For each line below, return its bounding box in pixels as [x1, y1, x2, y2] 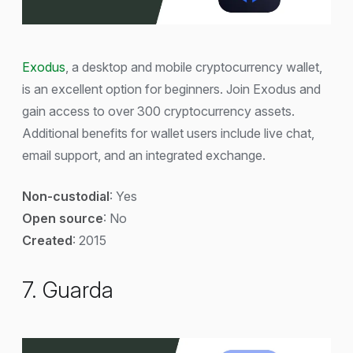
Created [22, 232, 72, 249]
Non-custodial [22, 188, 110, 205]
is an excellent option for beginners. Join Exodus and [22, 81, 321, 98]
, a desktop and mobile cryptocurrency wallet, [65, 59, 322, 76]
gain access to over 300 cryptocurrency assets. [22, 103, 295, 120]
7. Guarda [22, 277, 113, 304]
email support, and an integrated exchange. [22, 147, 266, 164]
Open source [22, 210, 103, 227]
